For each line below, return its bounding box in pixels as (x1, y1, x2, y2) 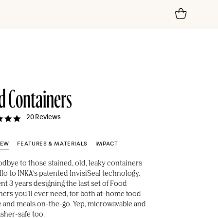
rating (21, 134, 39, 141)
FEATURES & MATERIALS (17, 141, 88, 146)
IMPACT (95, 141, 118, 146)
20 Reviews (26, 114, 61, 121)
